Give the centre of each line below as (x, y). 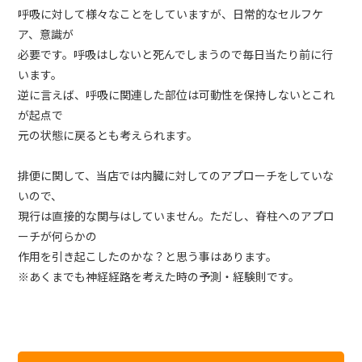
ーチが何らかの (58, 236)
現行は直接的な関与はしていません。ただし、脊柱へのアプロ (177, 216)
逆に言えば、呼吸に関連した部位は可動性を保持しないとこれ (177, 95)
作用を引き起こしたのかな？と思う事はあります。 (148, 257)
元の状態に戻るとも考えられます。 (108, 135)
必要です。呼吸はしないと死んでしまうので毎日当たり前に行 (176, 55)
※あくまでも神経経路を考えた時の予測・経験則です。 (159, 277)
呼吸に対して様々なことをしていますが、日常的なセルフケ (171, 14)
